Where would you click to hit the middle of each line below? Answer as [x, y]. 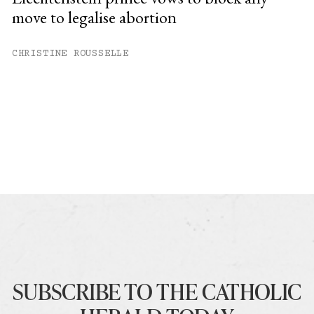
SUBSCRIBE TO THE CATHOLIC [157, 291]
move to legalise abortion [94, 18]
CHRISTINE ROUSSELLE [70, 54]
